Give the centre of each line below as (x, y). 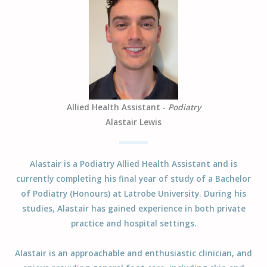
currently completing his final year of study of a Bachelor (133, 179)
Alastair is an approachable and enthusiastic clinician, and (133, 253)
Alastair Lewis (133, 122)
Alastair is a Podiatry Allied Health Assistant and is (133, 164)
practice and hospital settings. (133, 223)
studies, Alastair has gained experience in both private (133, 209)
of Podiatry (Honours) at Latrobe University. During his (133, 194)
